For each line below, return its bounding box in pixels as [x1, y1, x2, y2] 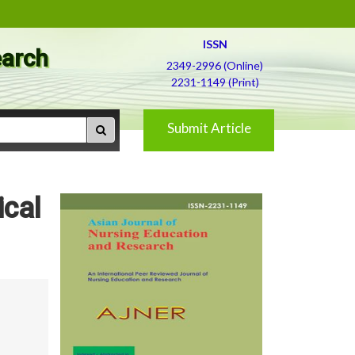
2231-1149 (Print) [170, 75, 259, 89]
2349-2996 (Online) [166, 59, 263, 72]
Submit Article [166, 120, 251, 136]
